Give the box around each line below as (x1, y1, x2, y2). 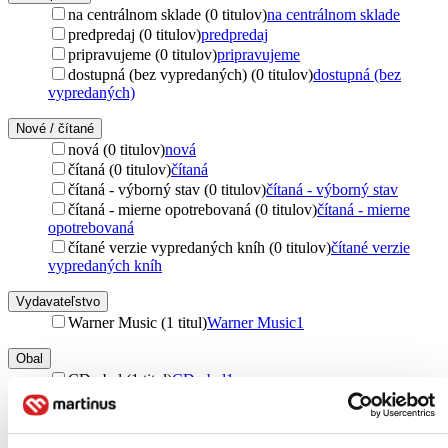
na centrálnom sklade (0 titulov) (68, 5, 267, 23)
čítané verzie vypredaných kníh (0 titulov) (68, 238, 331, 256)
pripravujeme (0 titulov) (68, 45, 217, 63)
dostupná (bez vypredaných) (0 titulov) (68, 65, 313, 83)
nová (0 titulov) (68, 140, 165, 158)
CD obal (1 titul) (68, 370, 172, 388)
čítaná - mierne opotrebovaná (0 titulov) (68, 200, 317, 218)
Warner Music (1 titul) (68, 313, 207, 331)
